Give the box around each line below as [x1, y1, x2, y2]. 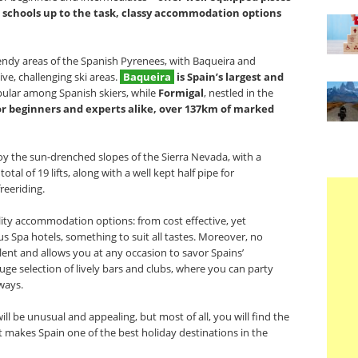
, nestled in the [204, 86, 273, 100]
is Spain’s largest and [177, 70, 284, 84]
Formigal [158, 86, 204, 100]
